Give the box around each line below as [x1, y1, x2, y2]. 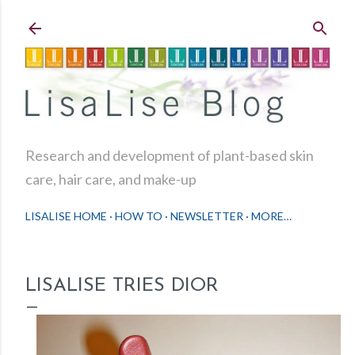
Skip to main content [104, 10, 251, 29]
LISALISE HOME [25, 209, 107, 223]
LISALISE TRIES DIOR [25, 277, 219, 296]
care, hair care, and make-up [25, 170, 197, 189]
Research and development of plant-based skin [25, 147, 314, 165]
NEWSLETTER [170, 209, 243, 223]
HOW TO [115, 209, 162, 223]
